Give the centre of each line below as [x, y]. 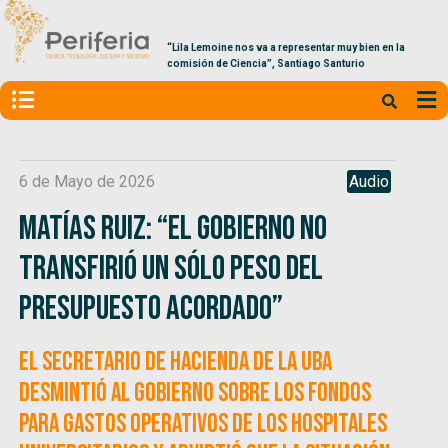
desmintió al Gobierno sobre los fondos [195, 393]
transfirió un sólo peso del [171, 268]
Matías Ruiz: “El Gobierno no [173, 228]
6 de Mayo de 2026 [87, 181]
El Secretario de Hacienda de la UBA [176, 362]
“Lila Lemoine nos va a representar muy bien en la [285, 48]
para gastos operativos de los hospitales [203, 424]
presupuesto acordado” [151, 308]
